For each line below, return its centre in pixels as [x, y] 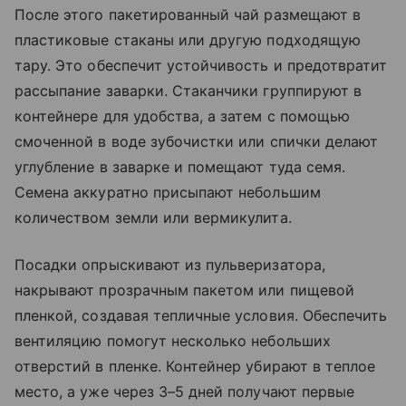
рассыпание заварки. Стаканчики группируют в [188, 91]
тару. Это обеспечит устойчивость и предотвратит [201, 66]
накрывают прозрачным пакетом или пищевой [184, 290]
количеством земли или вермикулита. [155, 218]
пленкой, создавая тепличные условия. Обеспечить [201, 316]
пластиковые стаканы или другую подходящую [188, 40]
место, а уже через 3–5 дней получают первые [185, 392]
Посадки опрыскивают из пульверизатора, [170, 265]
